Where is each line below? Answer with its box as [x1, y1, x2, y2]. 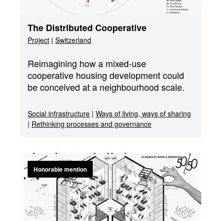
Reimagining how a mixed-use [28, 57, 146, 70]
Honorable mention [34, 165, 87, 174]
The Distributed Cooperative [28, 21, 147, 34]
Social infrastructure [28, 109, 90, 118]
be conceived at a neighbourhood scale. [28, 80, 184, 93]
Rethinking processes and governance [32, 119, 151, 129]
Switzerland [55, 35, 91, 45]
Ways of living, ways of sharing [96, 109, 191, 118]
